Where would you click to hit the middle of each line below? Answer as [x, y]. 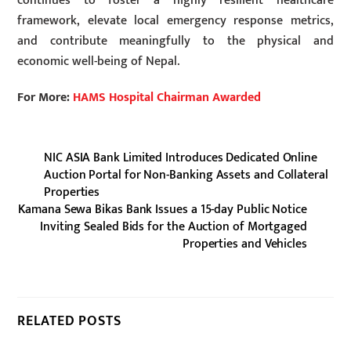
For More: [45, 98]
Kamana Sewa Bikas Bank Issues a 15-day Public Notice [163, 210]
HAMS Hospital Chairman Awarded [167, 98]
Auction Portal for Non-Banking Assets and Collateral [186, 175]
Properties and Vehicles [244, 244]
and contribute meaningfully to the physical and [175, 41]
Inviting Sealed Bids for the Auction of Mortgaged [173, 227]
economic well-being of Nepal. [99, 61]
